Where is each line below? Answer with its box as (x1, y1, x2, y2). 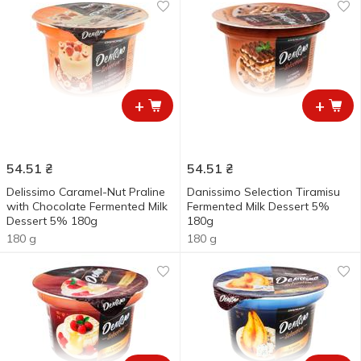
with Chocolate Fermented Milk (6, 199, 168, 214)
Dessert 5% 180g (6, 214, 98, 228)
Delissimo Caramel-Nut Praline (6, 185, 165, 199)
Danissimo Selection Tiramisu (187, 185, 340, 199)
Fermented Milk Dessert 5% (187, 199, 330, 214)
